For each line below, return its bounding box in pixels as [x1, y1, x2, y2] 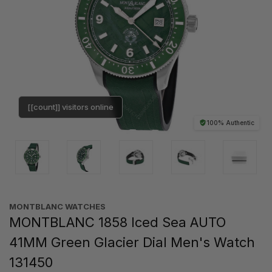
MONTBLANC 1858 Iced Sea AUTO [9, 214, 226, 230]
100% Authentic [206, 118, 254, 126]
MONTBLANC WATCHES [9, 201, 106, 211]
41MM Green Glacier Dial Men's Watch [9, 234, 255, 250]
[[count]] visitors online [27, 101, 114, 112]
